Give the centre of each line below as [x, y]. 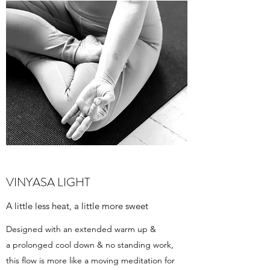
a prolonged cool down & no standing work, [90, 245]
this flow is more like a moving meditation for [90, 260]
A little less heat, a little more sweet [77, 206]
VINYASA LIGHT [48, 182]
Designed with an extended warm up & [81, 229]
